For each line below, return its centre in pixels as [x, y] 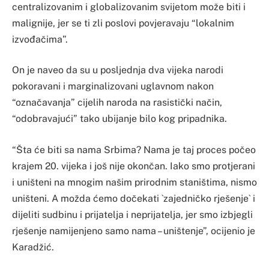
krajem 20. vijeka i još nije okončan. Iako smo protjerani [134, 166]
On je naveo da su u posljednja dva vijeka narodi [118, 70]
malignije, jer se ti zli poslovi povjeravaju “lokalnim [123, 23]
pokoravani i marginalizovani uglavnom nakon [113, 86]
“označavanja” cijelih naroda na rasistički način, [117, 103]
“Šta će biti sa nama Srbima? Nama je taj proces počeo [134, 150]
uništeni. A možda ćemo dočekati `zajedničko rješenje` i [134, 198]
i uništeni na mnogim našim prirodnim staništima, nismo [134, 182]
